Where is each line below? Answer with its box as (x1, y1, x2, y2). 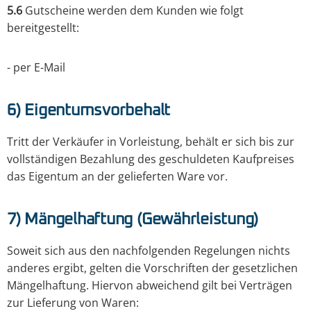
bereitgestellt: (7, 20, 79, 36)
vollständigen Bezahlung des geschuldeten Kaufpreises (7, 151, 294, 167)
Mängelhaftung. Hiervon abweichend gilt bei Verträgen (7, 278, 292, 294)
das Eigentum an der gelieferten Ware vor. (7, 169, 228, 185)
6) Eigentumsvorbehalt (7, 102, 171, 119)
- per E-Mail (7, 60, 65, 76)
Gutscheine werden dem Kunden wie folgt (22, 3, 244, 19)
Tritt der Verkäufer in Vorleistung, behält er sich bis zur (7, 134, 294, 150)
